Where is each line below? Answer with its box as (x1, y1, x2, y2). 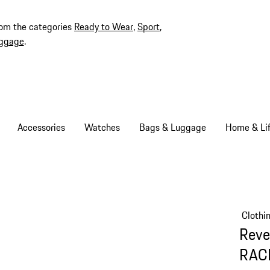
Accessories (17, 120, 65, 134)
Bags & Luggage (139, 120, 206, 134)
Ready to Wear (74, 19, 133, 34)
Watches (84, 120, 120, 134)
